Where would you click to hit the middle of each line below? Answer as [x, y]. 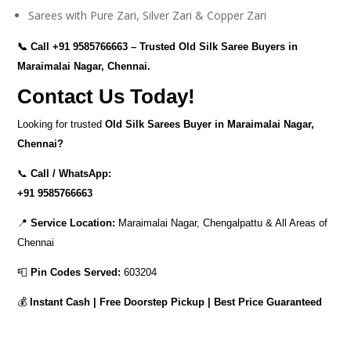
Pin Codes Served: [76, 272]
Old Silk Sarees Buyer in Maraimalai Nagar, [210, 124]
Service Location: [73, 223]
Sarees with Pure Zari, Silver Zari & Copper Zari [148, 15]
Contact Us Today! [107, 96]
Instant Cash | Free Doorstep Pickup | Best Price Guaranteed [176, 302]
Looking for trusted [62, 124]
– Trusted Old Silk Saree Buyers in [213, 47]
